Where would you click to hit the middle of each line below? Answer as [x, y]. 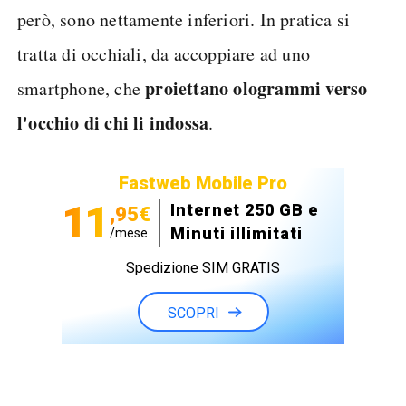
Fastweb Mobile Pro [203, 183]
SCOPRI [193, 313]
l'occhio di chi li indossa [113, 123]
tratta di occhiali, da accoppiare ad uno [164, 54]
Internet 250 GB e [244, 210]
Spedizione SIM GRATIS [203, 268]
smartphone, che [82, 88]
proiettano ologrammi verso [256, 88]
